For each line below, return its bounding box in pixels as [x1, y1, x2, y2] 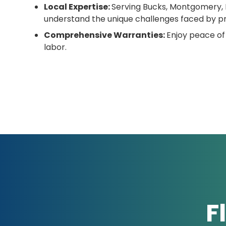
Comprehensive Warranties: [44, 29, 167, 41]
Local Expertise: [44, 1, 112, 13]
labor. [44, 41, 67, 53]
